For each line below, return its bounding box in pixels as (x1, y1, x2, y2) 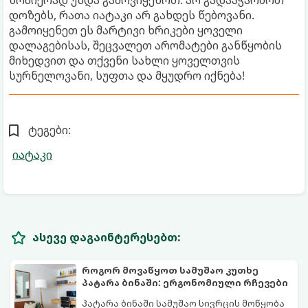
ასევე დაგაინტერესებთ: (32, 229, 181, 245)
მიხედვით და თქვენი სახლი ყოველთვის (9, 52, 240, 68)
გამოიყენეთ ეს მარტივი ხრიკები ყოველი (9, 22, 243, 38)
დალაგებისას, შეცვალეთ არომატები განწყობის (9, 37, 282, 53)
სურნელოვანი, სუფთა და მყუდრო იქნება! (9, 67, 245, 83)
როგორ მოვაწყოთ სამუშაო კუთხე (82, 263, 258, 276)
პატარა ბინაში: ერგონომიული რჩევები (82, 276, 288, 289)
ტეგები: (28, 122, 71, 137)
